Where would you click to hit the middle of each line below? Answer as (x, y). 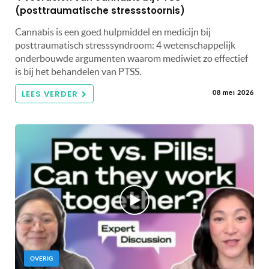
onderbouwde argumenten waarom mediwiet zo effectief (131, 58)
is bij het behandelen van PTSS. (78, 71)
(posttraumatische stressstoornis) (100, 10)
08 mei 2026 (233, 92)
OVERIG (41, 258)
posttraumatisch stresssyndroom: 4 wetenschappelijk (125, 45)
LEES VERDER (50, 94)
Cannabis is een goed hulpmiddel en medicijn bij (113, 32)
